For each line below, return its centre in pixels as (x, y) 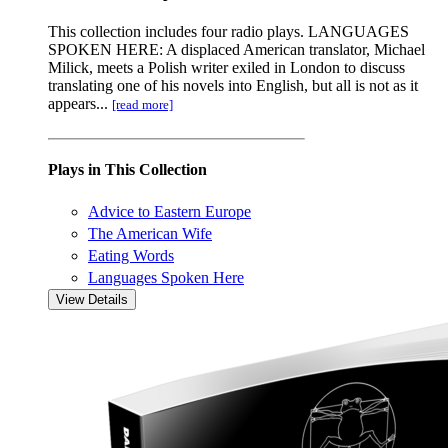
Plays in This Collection (127, 170)
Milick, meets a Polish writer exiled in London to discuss (226, 68)
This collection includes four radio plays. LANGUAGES (228, 32)
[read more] (142, 105)
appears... (80, 104)
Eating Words (131, 255)
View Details (92, 299)
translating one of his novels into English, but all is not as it (233, 86)
